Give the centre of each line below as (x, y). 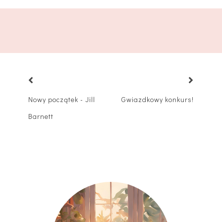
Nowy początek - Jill (61, 99)
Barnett (41, 116)
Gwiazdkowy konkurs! (158, 99)
